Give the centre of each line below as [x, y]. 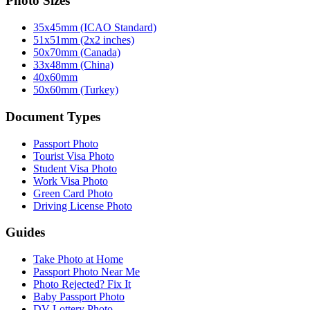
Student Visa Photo [75, 168]
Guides [25, 232]
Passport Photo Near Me [86, 271]
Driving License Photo [83, 206]
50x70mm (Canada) [77, 53]
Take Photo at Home [78, 259]
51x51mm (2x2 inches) [84, 40]
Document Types [53, 116]
